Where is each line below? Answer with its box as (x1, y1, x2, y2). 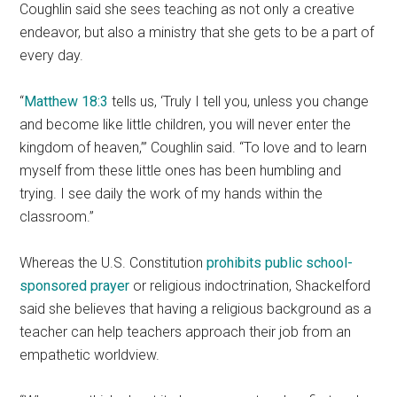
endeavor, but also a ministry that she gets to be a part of (19, 24, 375, 42)
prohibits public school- (206, 254, 354, 272)
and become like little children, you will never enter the (19, 116, 352, 134)
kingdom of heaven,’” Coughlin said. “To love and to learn (19, 139, 368, 157)
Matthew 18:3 (24, 93, 113, 111)
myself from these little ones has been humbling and (19, 162, 342, 180)
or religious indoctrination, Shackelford (129, 277, 371, 295)
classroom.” (19, 208, 95, 226)
